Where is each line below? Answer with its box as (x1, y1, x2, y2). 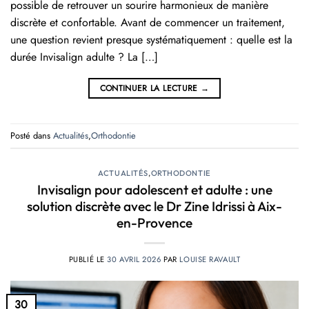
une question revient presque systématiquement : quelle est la (10, 32, 292, 48)
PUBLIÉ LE (68, 253, 108, 265)
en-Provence (117, 214, 192, 231)
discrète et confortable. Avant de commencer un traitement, (10, 14, 285, 31)
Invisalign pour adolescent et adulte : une (37, 181, 272, 198)
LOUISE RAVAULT (179, 253, 241, 265)
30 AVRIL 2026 (107, 253, 161, 265)
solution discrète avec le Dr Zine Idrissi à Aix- (27, 197, 282, 215)
